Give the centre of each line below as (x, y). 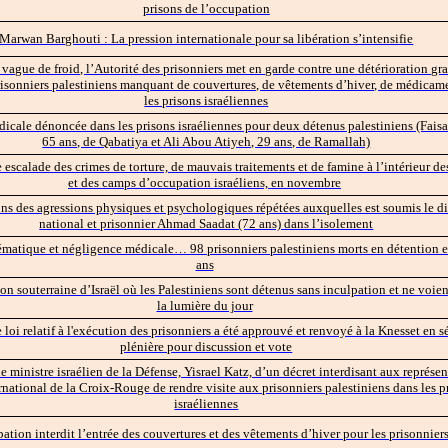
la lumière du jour (204, 305)
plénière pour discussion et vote (206, 346)
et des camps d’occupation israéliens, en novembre (204, 182)
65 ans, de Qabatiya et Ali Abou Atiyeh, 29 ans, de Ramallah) (206, 141)
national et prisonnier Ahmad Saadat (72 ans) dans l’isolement (206, 223)
